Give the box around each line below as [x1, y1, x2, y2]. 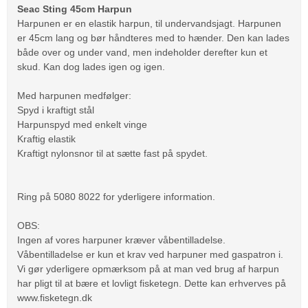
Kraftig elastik [17, 133, 76, 144]
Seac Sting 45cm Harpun [17, 3, 132, 14]
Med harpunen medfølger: [17, 89, 131, 101]
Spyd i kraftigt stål [17, 104, 94, 115]
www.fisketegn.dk [17, 291, 92, 303]
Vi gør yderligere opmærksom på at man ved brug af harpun [17, 263, 279, 274]
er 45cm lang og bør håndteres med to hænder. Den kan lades [17, 32, 289, 43]
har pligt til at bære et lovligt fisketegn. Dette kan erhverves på [17, 277, 286, 289]
